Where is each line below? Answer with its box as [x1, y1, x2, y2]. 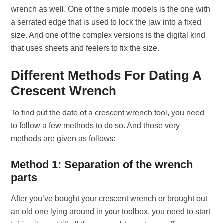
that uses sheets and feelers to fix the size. [11, 44, 160, 52]
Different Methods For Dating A [11, 68, 202, 83]
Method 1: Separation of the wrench [11, 158, 193, 171]
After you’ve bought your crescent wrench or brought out [11, 194, 208, 203]
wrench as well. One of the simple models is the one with [11, 5, 211, 13]
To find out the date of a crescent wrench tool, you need [11, 109, 205, 117]
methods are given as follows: [11, 134, 116, 143]
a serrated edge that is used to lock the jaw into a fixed [11, 18, 202, 26]
